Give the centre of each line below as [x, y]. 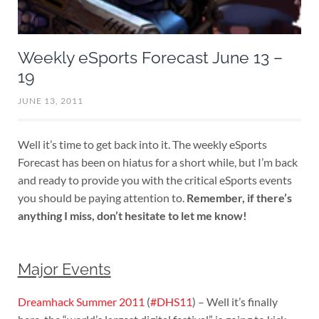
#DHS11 [171, 302]
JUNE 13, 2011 [50, 101]
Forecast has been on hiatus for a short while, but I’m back [157, 162]
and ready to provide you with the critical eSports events [155, 180]
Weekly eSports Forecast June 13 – [150, 58]
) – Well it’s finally [235, 302]
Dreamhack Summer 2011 [81, 302]
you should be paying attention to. [102, 198]
